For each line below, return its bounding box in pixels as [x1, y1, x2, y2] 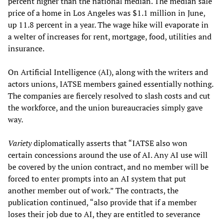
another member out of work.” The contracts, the [8, 184, 179, 196]
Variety [8, 137, 32, 148]
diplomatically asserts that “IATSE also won [32, 137, 187, 148]
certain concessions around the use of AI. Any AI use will [8, 149, 208, 160]
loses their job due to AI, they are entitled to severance [8, 208, 200, 220]
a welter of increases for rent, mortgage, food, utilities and [8, 31, 212, 42]
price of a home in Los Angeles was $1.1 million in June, [8, 7, 205, 18]
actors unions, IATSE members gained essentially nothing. [8, 78, 213, 89]
